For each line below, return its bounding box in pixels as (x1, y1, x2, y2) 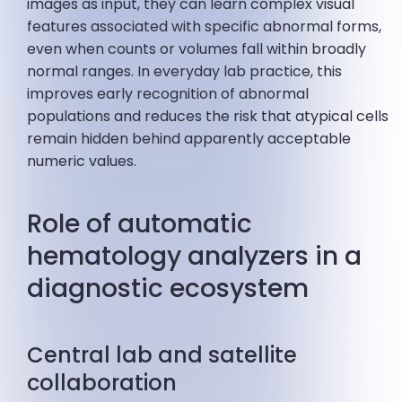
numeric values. (27, 151, 137, 172)
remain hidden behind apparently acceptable (27, 128, 352, 150)
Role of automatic (27, 206, 253, 242)
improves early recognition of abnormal (27, 83, 310, 105)
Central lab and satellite (27, 340, 298, 371)
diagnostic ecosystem (27, 271, 310, 307)
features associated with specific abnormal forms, (27, 16, 382, 38)
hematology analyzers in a (27, 239, 363, 275)
